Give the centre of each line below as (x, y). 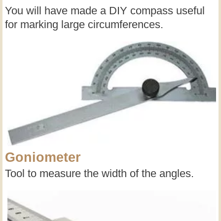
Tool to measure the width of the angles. (99, 173)
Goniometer (43, 157)
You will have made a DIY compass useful (105, 10)
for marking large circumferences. (84, 24)
